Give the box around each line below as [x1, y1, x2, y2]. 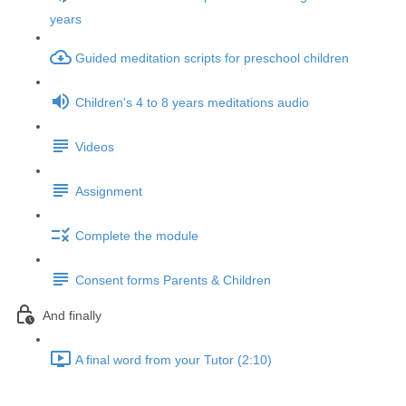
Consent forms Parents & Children [75, 273, 271, 288]
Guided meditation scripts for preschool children [75, 51, 349, 66]
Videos [75, 140, 114, 155]
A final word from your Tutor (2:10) [75, 353, 272, 368]
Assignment [75, 184, 142, 199]
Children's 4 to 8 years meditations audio [75, 95, 309, 111]
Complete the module [75, 228, 198, 244]
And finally [43, 308, 101, 324]
